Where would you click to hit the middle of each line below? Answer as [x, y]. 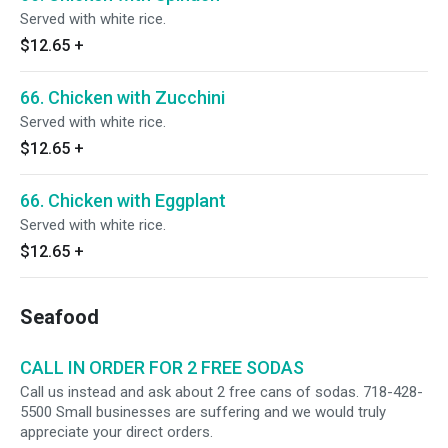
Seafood [59, 317]
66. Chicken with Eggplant [123, 200]
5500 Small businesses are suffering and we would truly [203, 412]
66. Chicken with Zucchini [122, 97]
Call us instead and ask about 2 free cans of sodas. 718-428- [221, 392]
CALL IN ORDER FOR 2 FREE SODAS [162, 367]
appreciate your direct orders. [116, 432]
